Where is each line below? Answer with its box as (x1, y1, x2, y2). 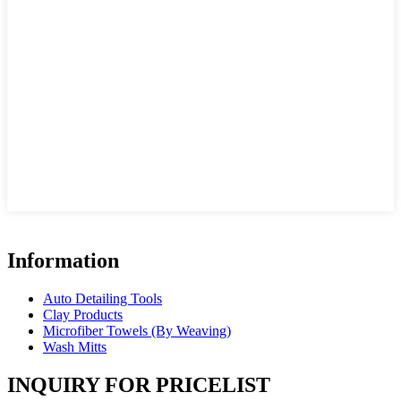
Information (7, 249, 119, 273)
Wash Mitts (43, 338, 107, 354)
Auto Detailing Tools (43, 290, 162, 306)
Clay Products (43, 306, 123, 322)
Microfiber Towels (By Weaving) (43, 322, 231, 338)
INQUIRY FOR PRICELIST (7, 372, 270, 397)
